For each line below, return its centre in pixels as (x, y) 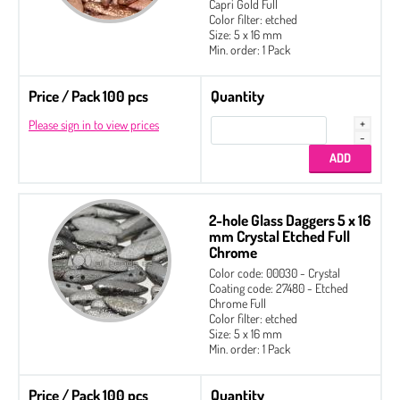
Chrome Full (237, 303)
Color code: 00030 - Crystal (275, 272)
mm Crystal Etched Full (279, 236)
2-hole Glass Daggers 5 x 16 (290, 220)
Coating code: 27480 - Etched (279, 287)
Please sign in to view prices (94, 124)
